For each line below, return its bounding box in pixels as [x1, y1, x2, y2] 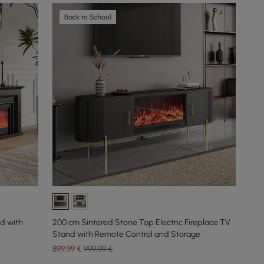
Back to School [64, 13, 112, 21]
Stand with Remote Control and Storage [52, 229, 201, 239]
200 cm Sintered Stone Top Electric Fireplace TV [52, 217, 231, 227]
